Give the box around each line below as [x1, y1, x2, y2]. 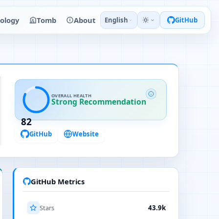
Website [72, 129, 99, 138]
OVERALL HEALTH [51, 92, 92, 99]
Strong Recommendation [51, 96, 146, 107]
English [105, 16, 128, 24]
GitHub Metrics [31, 176, 85, 186]
